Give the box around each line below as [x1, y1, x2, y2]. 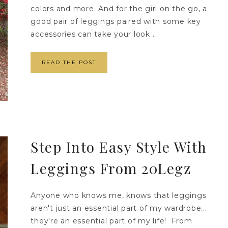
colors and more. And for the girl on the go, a [31, 4, 207, 13]
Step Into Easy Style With [31, 137, 207, 157]
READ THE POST [42, 59, 97, 66]
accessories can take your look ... [31, 30, 158, 39]
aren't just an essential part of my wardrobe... [31, 204, 207, 213]
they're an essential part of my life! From [31, 216, 192, 226]
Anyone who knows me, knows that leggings [31, 191, 207, 201]
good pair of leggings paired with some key [31, 17, 201, 26]
